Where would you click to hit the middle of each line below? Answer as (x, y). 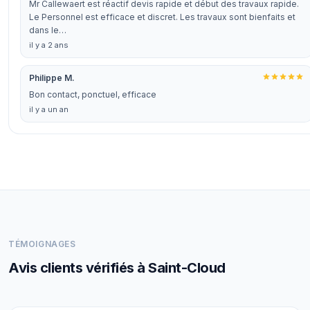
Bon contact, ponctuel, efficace (93, 94)
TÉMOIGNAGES (42, 244)
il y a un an (49, 109)
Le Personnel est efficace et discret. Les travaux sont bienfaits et (162, 17)
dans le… (48, 30)
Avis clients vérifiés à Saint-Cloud (117, 268)
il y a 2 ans (49, 45)
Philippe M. (52, 78)
